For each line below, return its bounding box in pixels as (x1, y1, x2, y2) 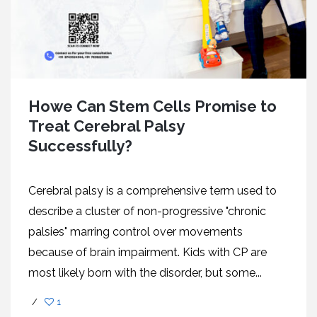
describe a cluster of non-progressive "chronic (28, 204, 266, 219)
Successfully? (28, 137, 132, 156)
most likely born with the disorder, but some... (28, 266, 262, 280)
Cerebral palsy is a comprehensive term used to (28, 184, 277, 198)
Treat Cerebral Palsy (28, 117, 184, 136)
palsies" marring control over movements (28, 225, 243, 239)
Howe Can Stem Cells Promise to (28, 97, 277, 116)
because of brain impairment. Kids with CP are (28, 246, 267, 260)
